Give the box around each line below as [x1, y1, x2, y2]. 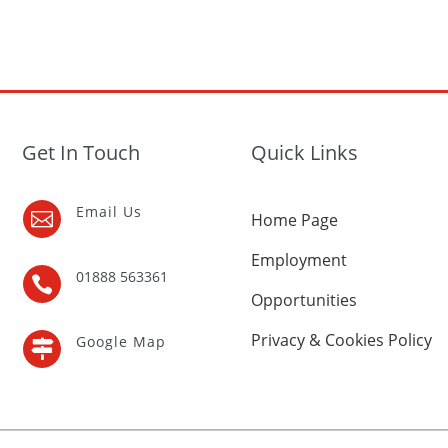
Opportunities [250, 289, 357, 311]
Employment [250, 249, 347, 271]
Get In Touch [22, 139, 141, 167]
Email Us [75, 202, 142, 221]
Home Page [250, 209, 338, 231]
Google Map [75, 331, 166, 351]
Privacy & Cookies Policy [250, 329, 432, 351]
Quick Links [250, 139, 358, 167]
